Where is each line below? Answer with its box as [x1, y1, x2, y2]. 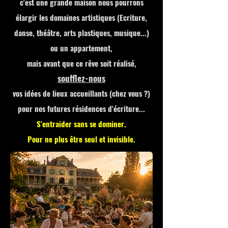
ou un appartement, [50, 42, 112, 53]
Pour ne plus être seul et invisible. [27, 133, 135, 145]
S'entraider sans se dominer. [37, 118, 126, 129]
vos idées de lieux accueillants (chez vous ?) [13, 88, 150, 99]
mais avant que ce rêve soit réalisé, [26, 58, 136, 69]
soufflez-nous [58, 72, 105, 84]
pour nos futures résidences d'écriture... [18, 103, 145, 114]
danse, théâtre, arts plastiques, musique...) [14, 27, 149, 38]
